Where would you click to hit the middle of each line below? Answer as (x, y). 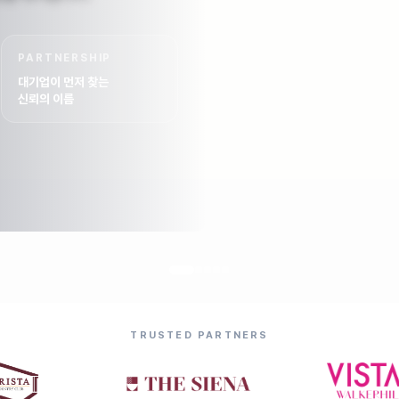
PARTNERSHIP (65, 58)
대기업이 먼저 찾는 (64, 82)
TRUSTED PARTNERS (199, 335)
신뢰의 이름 (46, 99)
